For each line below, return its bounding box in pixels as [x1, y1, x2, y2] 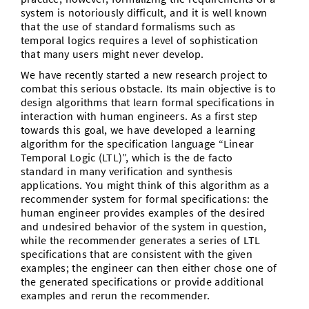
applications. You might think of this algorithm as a [21, 178, 270, 192]
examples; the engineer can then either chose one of [21, 261, 277, 275]
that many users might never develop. [21, 47, 204, 61]
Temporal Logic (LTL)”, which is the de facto [21, 150, 233, 164]
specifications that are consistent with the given [21, 247, 252, 261]
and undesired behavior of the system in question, [21, 219, 267, 233]
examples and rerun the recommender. [21, 288, 210, 302]
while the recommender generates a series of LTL [21, 233, 260, 247]
